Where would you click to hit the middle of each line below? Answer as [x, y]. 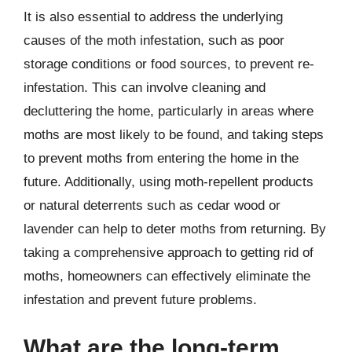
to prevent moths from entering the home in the [161, 158]
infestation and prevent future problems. [140, 299]
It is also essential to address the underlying [153, 16]
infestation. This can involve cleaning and [145, 87]
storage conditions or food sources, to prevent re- [169, 64]
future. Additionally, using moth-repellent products [169, 181]
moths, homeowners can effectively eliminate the [167, 276]
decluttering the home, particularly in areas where [169, 111]
